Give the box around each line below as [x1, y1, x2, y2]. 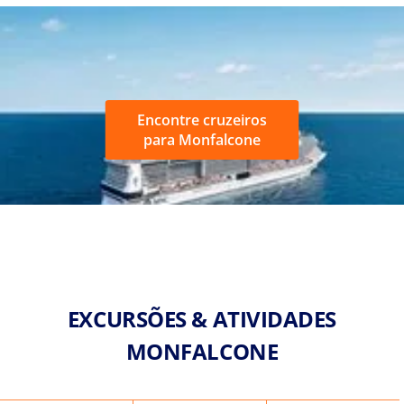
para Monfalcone [143, 129, 261, 150]
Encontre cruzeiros [137, 109, 267, 130]
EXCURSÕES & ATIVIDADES [67, 303, 337, 334]
